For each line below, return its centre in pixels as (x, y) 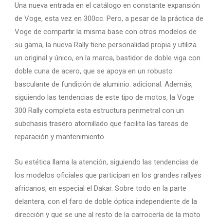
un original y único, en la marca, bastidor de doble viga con (108, 58)
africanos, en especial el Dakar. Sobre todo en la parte (100, 188)
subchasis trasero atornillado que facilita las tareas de (101, 123)
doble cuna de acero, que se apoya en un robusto (94, 71)
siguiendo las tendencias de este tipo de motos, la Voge (104, 97)
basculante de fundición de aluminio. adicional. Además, (104, 84)
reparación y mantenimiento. (60, 136)
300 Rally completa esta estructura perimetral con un (99, 110)
